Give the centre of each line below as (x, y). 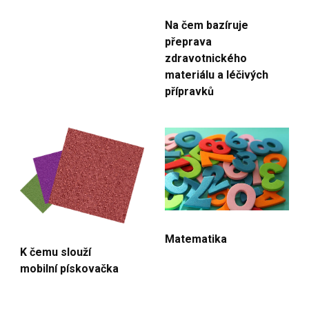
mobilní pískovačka (69, 268)
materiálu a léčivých (217, 74)
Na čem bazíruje (207, 25)
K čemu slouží (56, 252)
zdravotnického (206, 58)
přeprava (188, 41)
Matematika (196, 239)
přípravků (189, 91)
